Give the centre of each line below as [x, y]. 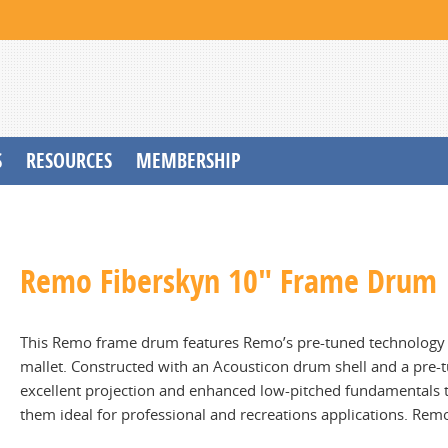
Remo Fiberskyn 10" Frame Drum [228, 281]
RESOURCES [69, 160]
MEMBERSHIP [188, 160]
